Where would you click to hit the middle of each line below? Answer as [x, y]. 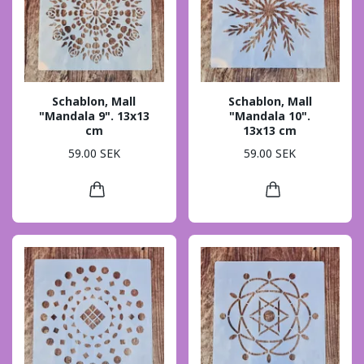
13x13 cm [270, 130]
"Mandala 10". [270, 115]
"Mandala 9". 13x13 [94, 115]
